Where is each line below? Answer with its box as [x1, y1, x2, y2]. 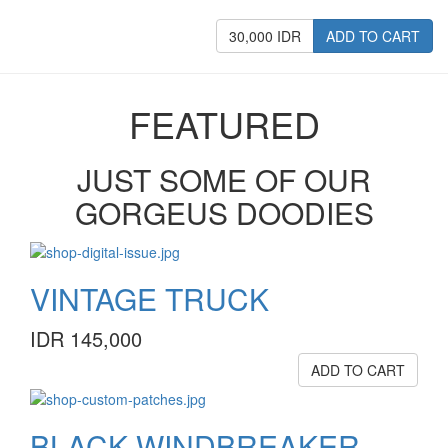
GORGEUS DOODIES [74, 191, 374, 235]
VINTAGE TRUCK [30, 276, 269, 320]
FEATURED [128, 98, 320, 150]
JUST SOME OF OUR [77, 158, 371, 202]
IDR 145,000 [30, 323, 142, 353]
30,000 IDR [229, 26, 301, 47]
